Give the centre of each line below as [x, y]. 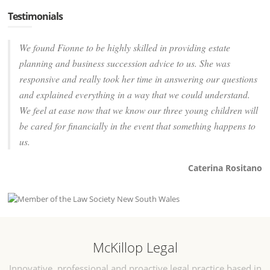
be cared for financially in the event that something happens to [138, 125]
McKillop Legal [135, 247]
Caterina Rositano [225, 168]
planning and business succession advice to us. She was [125, 63]
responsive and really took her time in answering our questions [139, 78]
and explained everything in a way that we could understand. [135, 94]
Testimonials [36, 16]
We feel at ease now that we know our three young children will [139, 110]
